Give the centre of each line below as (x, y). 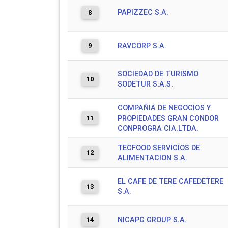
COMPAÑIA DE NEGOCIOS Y (164, 108)
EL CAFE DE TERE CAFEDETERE (170, 181)
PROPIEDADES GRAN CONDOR (168, 118)
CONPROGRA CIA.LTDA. (158, 128)
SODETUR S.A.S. (145, 84)
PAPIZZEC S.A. (143, 12)
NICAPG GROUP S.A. (152, 220)
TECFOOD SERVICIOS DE (159, 148)
